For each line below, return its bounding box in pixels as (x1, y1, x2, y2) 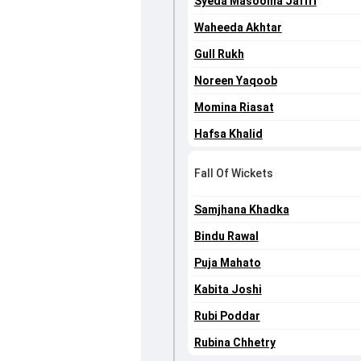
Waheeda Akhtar (193, 21, 282, 35)
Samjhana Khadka (193, 203, 289, 217)
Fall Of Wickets (193, 167, 273, 180)
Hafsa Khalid (193, 127, 263, 141)
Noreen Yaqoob (193, 74, 277, 88)
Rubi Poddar (193, 309, 260, 323)
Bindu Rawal (193, 230, 259, 243)
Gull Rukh (193, 48, 244, 61)
